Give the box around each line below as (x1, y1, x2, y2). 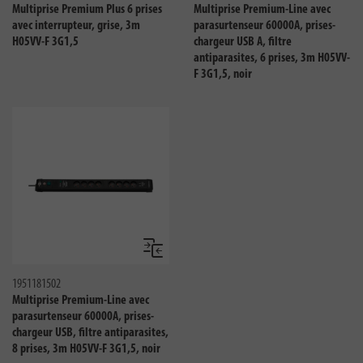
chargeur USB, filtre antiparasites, (12, 327, 169, 340)
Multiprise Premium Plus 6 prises (12, 3, 162, 16)
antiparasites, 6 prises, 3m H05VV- (194, 52, 350, 65)
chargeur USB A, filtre (194, 36, 292, 49)
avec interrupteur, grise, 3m (12, 19, 140, 32)
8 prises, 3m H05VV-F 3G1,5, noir (12, 343, 160, 356)
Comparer (152, 246, 191, 260)
